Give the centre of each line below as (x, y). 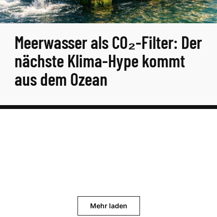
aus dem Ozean (61, 79)
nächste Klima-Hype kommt (100, 60)
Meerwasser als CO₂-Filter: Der (108, 42)
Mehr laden (108, 206)
